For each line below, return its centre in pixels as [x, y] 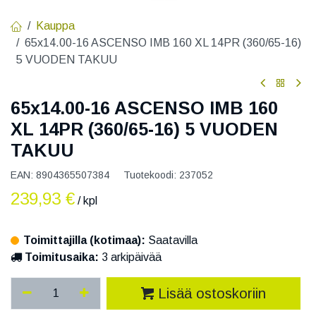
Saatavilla [173, 241]
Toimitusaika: [62, 257]
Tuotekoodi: [151, 175]
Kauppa [55, 25]
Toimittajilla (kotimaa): [86, 241]
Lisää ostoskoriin [212, 294]
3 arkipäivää [130, 257]
